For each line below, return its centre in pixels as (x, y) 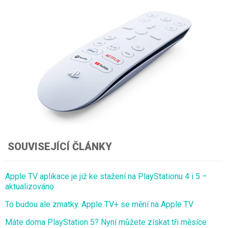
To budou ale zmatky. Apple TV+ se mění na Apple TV (99, 205)
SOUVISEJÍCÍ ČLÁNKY (60, 147)
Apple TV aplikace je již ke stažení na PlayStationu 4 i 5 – (106, 177)
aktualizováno (30, 187)
